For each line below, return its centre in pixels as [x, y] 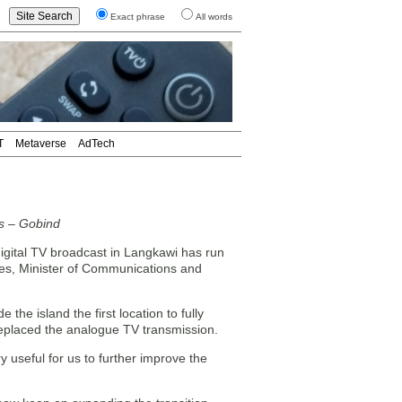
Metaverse [41, 144]
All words [214, 17]
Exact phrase [138, 17]
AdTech [96, 144]
